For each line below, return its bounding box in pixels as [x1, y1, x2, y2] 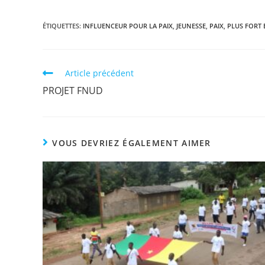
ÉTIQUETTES [43, 21, 79, 31]
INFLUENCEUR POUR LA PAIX [83, 21, 173, 31]
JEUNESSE [176, 21, 206, 31]
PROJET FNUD [43, 84, 103, 98]
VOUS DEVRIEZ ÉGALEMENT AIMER [52, 137, 211, 149]
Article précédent [65, 67, 134, 79]
